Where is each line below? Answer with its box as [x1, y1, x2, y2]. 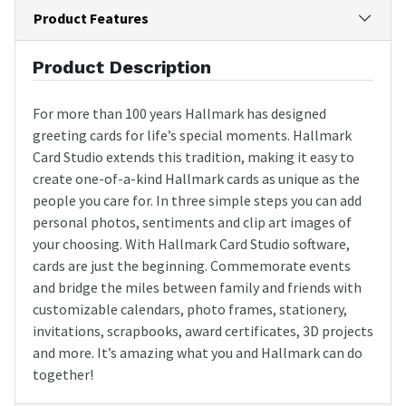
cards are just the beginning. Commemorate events [33, 256, 351, 275]
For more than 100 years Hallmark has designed [33, 103, 326, 122]
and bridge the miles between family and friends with [33, 277, 362, 296]
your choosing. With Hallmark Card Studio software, [33, 234, 350, 253]
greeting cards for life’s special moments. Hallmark [33, 125, 352, 144]
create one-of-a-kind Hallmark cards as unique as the [33, 169, 360, 188]
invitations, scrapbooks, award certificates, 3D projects [33, 321, 373, 340]
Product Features [34, 8, 149, 27]
